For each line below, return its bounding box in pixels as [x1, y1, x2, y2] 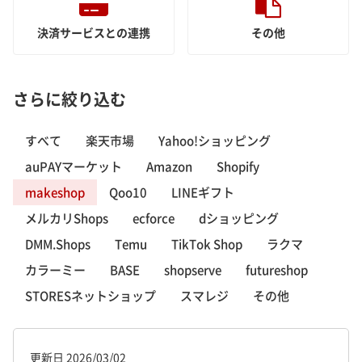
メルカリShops [25, 209, 108, 228]
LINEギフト [171, 183, 234, 202]
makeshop [25, 183, 85, 202]
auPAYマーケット [25, 158, 122, 176]
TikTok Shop [171, 235, 242, 254]
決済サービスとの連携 [37, 24, 150, 41]
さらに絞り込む [13, 87, 126, 112]
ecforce [133, 209, 175, 228]
